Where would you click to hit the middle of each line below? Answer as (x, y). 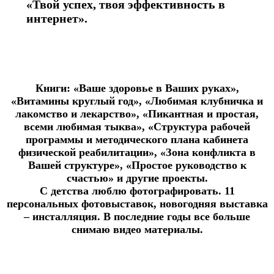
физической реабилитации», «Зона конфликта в (137, 152)
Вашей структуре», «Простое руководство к (137, 165)
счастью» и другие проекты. (137, 178)
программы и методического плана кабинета (137, 139)
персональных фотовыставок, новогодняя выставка (137, 203)
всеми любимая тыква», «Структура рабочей (137, 126)
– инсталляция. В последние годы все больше (137, 216)
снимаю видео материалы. (137, 229)
